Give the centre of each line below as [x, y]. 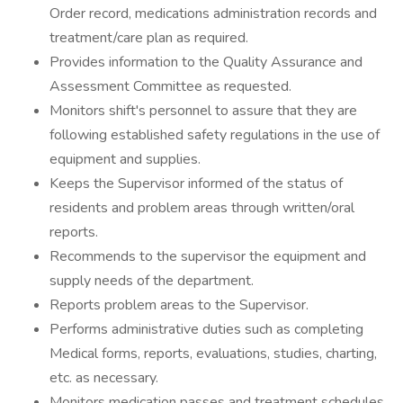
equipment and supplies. [125, 159]
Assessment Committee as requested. [170, 86]
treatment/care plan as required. [149, 38]
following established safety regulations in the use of [215, 135]
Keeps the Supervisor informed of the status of [196, 184]
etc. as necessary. [104, 378]
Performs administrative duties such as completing [206, 329]
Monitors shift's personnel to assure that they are [203, 111]
